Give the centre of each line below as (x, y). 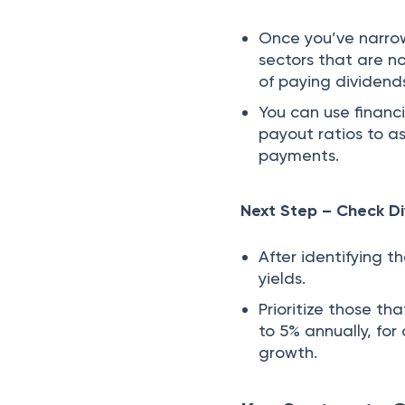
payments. (299, 155)
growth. (288, 352)
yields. (287, 278)
